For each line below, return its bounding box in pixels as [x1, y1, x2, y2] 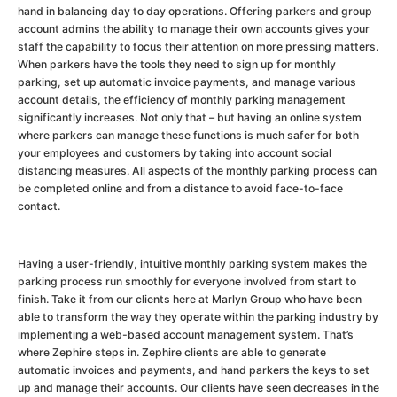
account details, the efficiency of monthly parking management [18, 93, 346, 107]
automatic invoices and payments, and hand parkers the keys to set [18, 362, 370, 377]
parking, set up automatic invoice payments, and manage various [18, 75, 356, 90]
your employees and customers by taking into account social [18, 146, 331, 160]
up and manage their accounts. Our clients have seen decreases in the [18, 380, 379, 394]
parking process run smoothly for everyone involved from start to [18, 274, 356, 288]
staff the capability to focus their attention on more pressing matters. [18, 40, 378, 54]
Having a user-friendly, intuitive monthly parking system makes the [18, 256, 367, 270]
